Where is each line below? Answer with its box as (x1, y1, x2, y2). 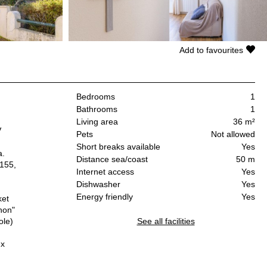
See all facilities (136, 216, 195, 226)
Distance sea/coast (76, 154, 148, 164)
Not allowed (211, 129, 255, 139)
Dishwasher (76, 179, 120, 190)
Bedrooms (76, 92, 115, 102)
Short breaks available (76, 142, 160, 152)
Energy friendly (76, 192, 133, 202)
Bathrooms (76, 104, 117, 114)
